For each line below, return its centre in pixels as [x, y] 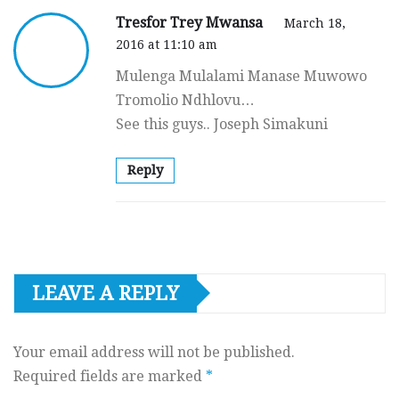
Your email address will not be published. [154, 352]
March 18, [315, 23]
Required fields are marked [110, 376]
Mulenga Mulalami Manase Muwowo [241, 76]
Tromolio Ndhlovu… [185, 100]
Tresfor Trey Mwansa [191, 22]
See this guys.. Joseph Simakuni [222, 124]
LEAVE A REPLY [106, 293]
